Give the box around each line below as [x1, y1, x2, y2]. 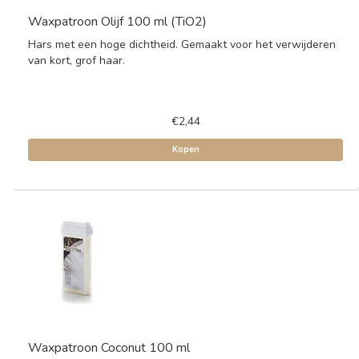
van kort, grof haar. [28, 53, 125, 68]
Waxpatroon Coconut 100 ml [28, 339, 190, 357]
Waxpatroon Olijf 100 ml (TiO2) [28, 13, 207, 30]
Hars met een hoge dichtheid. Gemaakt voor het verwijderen [28, 37, 336, 52]
